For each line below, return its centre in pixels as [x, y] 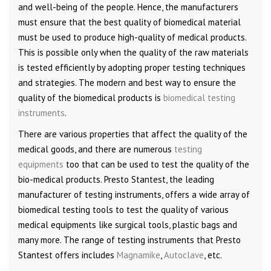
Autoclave [184, 255]
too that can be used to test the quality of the [156, 164]
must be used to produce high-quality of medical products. [132, 37]
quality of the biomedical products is [91, 97]
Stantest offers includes [67, 255]
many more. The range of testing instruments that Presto [129, 240]
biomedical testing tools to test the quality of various [123, 209]
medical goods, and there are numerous [96, 149]
